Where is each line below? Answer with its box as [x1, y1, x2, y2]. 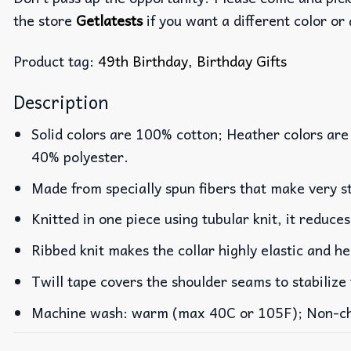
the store [13, 8, 76, 31]
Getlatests [76, 8, 143, 31]
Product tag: [13, 49, 98, 73]
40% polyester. [31, 144, 129, 168]
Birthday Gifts [197, 49, 287, 73]
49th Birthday [98, 49, 188, 73]
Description [13, 87, 108, 116]
